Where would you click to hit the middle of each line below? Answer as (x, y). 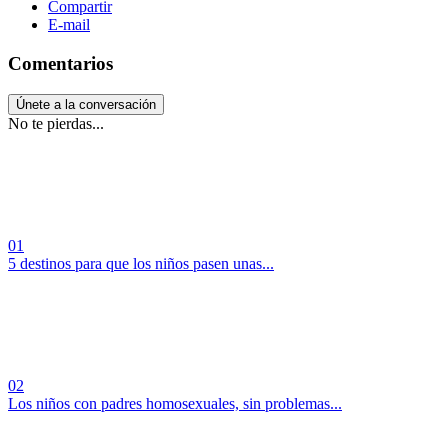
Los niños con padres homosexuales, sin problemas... (175, 403)
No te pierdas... (56, 123)
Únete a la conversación (86, 104)
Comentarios (60, 63)
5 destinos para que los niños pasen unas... (141, 263)
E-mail (69, 25)
